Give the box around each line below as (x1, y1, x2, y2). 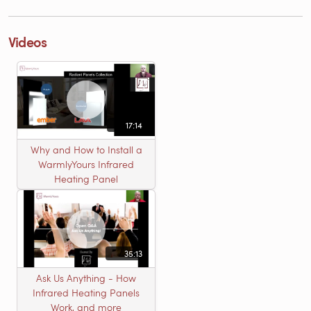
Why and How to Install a (30, 143, 142, 157)
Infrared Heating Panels (33, 286, 140, 300)
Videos (8, 31, 47, 51)
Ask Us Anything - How (36, 271, 136, 285)
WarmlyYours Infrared (38, 158, 134, 171)
